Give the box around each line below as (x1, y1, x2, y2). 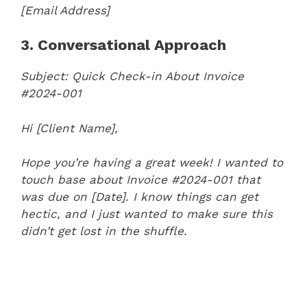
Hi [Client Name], (21, 121, 118, 135)
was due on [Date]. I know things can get (21, 190, 258, 204)
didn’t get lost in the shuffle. (21, 224, 187, 238)
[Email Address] (21, 3, 110, 17)
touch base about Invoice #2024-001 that (21, 173, 260, 186)
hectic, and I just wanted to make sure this (21, 207, 273, 221)
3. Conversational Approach (21, 36, 226, 53)
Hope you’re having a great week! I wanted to (21, 156, 283, 169)
